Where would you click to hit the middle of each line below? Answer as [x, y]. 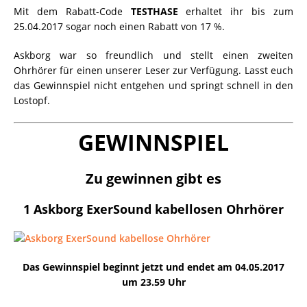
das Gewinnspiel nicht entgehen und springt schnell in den [153, 85]
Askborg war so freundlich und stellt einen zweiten [153, 55]
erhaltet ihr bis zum [236, 11]
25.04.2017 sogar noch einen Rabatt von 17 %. [119, 26]
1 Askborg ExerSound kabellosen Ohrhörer [153, 209]
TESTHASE [154, 11]
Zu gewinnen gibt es [153, 179]
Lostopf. [32, 100]
